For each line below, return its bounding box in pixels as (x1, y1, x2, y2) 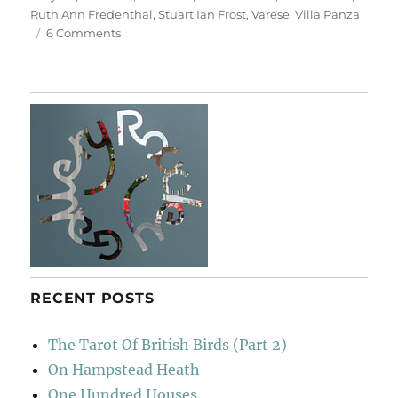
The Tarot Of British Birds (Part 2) (48, 336, 288, 354)
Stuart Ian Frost (158, 7, 247, 22)
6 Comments (46, 26, 122, 41)
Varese (251, 7, 291, 22)
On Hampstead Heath (48, 361, 201, 379)
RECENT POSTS (30, 290, 155, 307)
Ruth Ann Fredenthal (30, 7, 154, 22)
